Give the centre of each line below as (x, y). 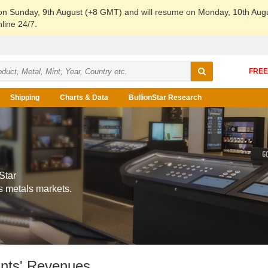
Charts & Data (84, 98)
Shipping (25, 98)
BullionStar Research (165, 98)
